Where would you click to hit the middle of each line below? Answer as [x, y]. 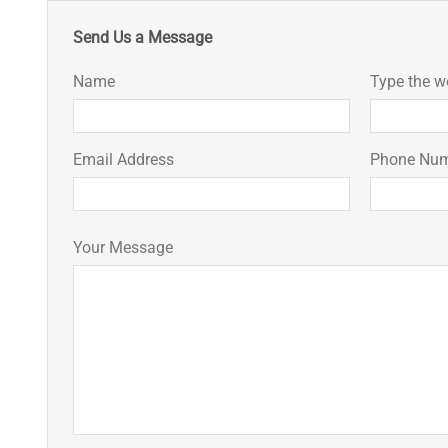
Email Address [123, 160]
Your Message [123, 248]
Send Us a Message [142, 38]
